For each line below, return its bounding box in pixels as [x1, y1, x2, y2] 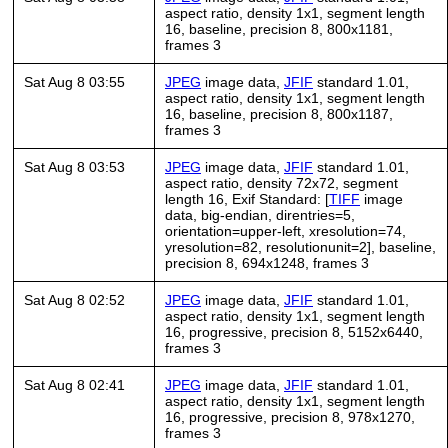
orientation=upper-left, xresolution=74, [165, 222, 406, 239]
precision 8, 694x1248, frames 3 [165, 254, 369, 271]
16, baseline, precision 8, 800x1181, [165, 20, 393, 37]
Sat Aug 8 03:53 [24, 158, 125, 175]
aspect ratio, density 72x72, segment [165, 174, 398, 191]
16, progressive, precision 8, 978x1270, [165, 408, 415, 425]
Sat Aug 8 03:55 [24, 73, 125, 90]
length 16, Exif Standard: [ [165, 190, 329, 207]
